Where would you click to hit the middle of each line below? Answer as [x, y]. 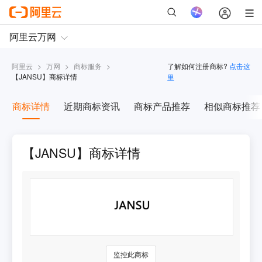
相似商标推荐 [232, 106]
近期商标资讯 [92, 106]
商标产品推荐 [162, 106]
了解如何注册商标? [198, 66]
